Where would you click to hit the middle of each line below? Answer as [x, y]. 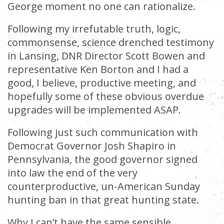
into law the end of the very [72, 173]
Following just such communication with [103, 132]
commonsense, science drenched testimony [111, 42]
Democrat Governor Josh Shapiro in [92, 146]
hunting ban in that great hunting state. [103, 200]
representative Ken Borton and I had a [98, 69]
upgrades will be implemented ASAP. [94, 110]
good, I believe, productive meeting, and [102, 83]
